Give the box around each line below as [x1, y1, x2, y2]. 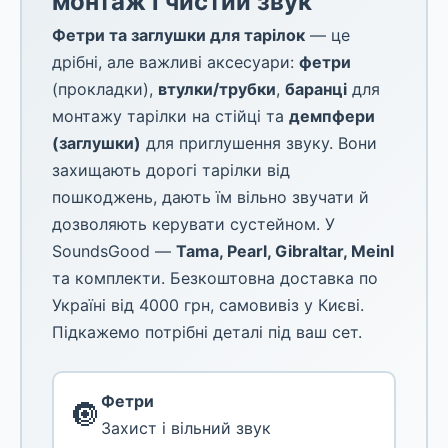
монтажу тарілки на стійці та [52, 106, 289, 126]
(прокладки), [52, 79, 158, 99]
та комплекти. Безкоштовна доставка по [52, 268, 378, 288]
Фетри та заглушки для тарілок [52, 25, 305, 45]
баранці [285, 79, 347, 99]
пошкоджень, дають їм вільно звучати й [52, 187, 369, 207]
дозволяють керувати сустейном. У [52, 214, 335, 234]
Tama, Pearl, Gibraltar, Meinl [176, 241, 394, 261]
